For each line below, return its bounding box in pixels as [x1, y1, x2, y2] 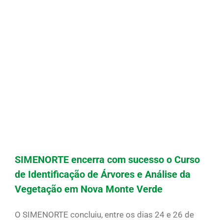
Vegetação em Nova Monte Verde [15, 183, 163, 195]
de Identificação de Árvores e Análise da [15, 168, 191, 181]
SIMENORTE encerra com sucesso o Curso [15, 154, 200, 166]
